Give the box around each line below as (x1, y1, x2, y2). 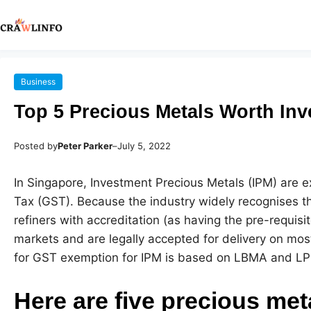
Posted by (14, 140, 58, 152)
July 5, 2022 (117, 140, 171, 152)
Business (21, 76, 56, 87)
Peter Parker (58, 140, 112, 152)
